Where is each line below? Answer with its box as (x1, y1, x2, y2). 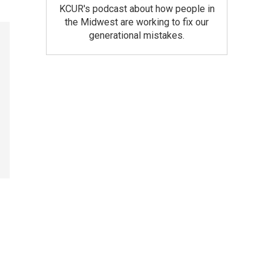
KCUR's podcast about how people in (59, 3, 215, 15)
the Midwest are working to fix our (65, 16, 209, 28)
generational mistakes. (89, 30, 184, 41)
